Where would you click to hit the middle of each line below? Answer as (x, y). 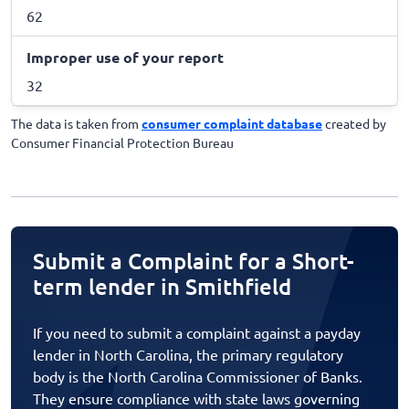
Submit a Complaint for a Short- (194, 261)
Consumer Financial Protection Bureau (122, 143)
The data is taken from (76, 124)
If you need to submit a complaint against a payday (197, 333)
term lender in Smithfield (162, 287)
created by (354, 124)
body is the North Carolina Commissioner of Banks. (198, 377)
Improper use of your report (125, 58)
